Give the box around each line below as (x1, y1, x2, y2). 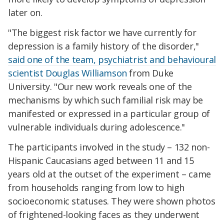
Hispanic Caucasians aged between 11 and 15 (8, 154, 194, 166)
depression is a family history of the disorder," (8, 40, 199, 52)
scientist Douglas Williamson (8, 67, 127, 79)
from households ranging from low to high (8, 181, 185, 193)
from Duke (126, 67, 173, 79)
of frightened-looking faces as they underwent (8, 208, 200, 220)
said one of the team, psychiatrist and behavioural (8, 53, 216, 66)
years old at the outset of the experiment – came (8, 167, 211, 180)
